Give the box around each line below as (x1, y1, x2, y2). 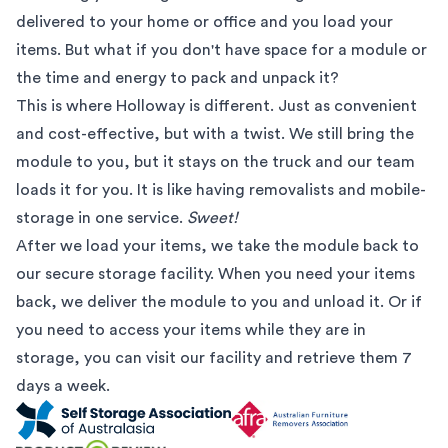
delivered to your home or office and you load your (16, 13, 393, 30)
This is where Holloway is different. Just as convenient (16, 97, 417, 114)
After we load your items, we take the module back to (16, 237, 419, 254)
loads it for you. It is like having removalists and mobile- (16, 181, 426, 198)
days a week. (16, 377, 110, 394)
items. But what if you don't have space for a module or (16, 41, 427, 58)
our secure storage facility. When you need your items (16, 265, 415, 282)
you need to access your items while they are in (16, 321, 366, 338)
